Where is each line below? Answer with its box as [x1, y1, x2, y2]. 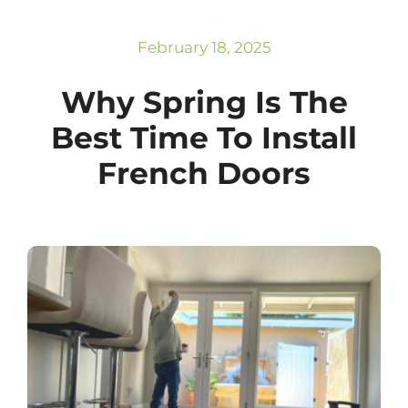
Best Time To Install [51, 118, 357, 156]
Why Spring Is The [60, 83, 348, 120]
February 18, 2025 [137, 37, 271, 56]
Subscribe [22, 16, 96, 35]
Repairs [25, 32, 86, 54]
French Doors [97, 154, 311, 191]
